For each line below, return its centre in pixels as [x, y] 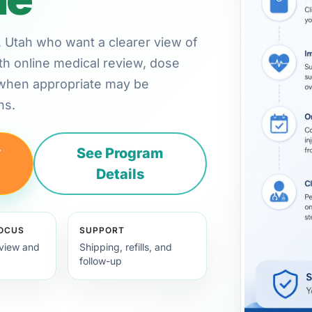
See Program [120, 153]
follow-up [101, 260]
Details [120, 174]
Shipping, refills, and [126, 247]
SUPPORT [102, 230]
